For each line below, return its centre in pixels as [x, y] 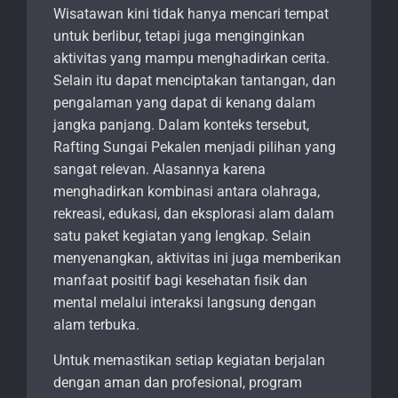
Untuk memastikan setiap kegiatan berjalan [189, 361]
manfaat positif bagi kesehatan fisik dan [180, 281]
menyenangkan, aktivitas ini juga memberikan [197, 259]
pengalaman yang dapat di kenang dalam [184, 103]
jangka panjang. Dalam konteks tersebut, [181, 125]
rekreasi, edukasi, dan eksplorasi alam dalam [194, 214]
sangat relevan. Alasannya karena [159, 170]
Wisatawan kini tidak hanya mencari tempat [191, 14]
